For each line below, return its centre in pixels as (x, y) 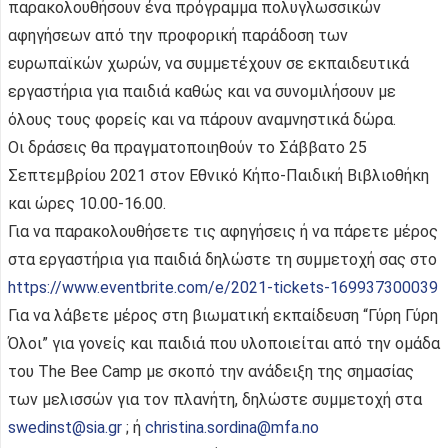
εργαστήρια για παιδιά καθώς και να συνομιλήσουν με (202, 92)
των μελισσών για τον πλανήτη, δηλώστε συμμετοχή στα (215, 400)
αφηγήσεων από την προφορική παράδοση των (178, 36)
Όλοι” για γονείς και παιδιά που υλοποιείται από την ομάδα (224, 344)
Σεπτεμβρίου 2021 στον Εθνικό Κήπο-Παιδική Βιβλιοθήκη (218, 176)
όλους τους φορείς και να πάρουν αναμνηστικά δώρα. (202, 120)
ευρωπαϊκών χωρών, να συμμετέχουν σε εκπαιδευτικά (208, 64)
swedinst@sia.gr (67, 428)
